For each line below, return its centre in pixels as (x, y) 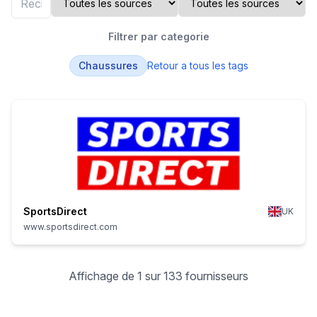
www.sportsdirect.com (70, 227)
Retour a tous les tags (197, 65)
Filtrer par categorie (158, 36)
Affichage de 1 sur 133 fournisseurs (158, 276)
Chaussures (108, 65)
